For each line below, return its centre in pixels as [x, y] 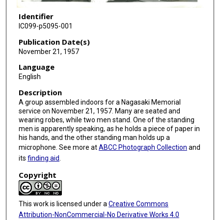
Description [40, 93]
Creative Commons [138, 204]
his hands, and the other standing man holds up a [94, 138]
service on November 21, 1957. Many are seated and [99, 111]
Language [36, 67]
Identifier [36, 16]
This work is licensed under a [63, 204]
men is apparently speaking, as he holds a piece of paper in [109, 129]
